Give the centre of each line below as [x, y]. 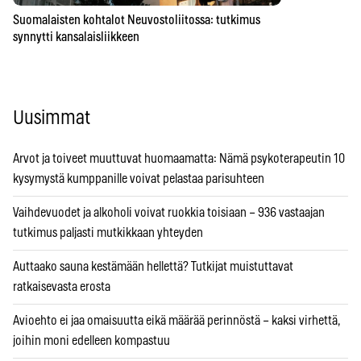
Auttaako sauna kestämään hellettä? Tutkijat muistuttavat [153, 267]
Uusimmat [52, 119]
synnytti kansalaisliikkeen [76, 37]
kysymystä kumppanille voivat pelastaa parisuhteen [139, 179]
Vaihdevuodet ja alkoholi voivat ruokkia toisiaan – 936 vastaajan [169, 213]
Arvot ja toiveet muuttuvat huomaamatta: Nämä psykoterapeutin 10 [179, 159]
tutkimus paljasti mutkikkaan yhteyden [108, 233]
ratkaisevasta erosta [62, 287]
